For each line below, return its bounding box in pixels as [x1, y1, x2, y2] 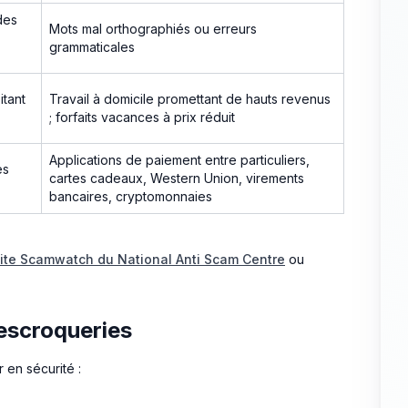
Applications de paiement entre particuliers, [49, 151, 310, 168]
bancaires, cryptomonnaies [49, 188, 212, 204]
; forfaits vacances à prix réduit [49, 108, 235, 125]
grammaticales [49, 38, 135, 55]
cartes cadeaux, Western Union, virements [49, 169, 304, 186]
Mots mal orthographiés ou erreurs [49, 20, 257, 36]
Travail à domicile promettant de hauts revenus [49, 90, 331, 107]
